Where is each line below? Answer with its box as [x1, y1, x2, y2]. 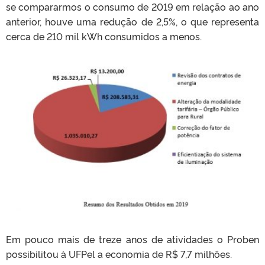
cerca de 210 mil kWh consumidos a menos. [6, 29, 202, 43]
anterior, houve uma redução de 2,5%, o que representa [6, 14, 259, 28]
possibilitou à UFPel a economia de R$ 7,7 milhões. [6, 247, 232, 261]
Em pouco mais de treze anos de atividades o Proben [6, 232, 259, 246]
